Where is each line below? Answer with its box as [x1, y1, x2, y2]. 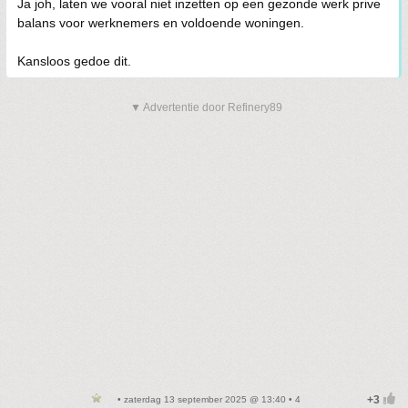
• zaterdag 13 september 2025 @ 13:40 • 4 [115, 394, 301, 405]
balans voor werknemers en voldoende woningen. [17, 15, 304, 31]
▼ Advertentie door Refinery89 [130, 101, 282, 115]
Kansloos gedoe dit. [17, 54, 131, 69]
